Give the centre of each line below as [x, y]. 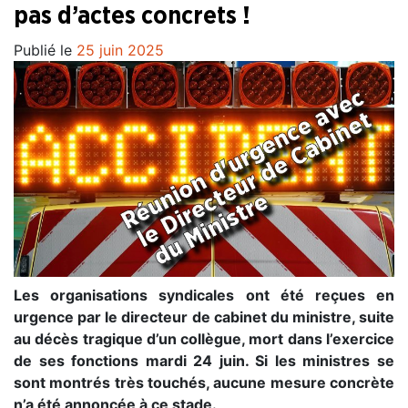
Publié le [45, 51]
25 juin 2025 [120, 51]
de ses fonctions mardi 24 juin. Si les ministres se [204, 360]
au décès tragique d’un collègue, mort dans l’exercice [204, 338]
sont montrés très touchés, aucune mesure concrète [204, 382]
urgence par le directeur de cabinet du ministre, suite [204, 316]
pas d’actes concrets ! [132, 16]
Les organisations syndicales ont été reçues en [204, 295]
